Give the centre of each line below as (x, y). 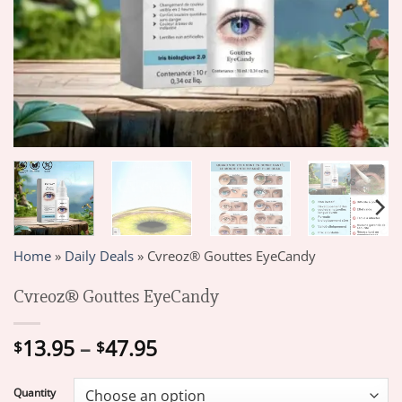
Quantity (35, 392)
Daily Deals (99, 256)
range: (186, 367)
